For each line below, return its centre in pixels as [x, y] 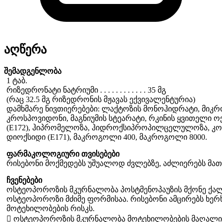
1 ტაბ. [17, 80]
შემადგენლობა [33, 71]
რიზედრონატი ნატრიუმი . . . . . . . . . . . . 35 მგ [86, 90]
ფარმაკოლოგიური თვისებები [63, 154]
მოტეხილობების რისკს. [51, 208]
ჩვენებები [24, 180]
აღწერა [25, 49]
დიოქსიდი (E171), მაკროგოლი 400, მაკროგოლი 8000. [107, 137]
